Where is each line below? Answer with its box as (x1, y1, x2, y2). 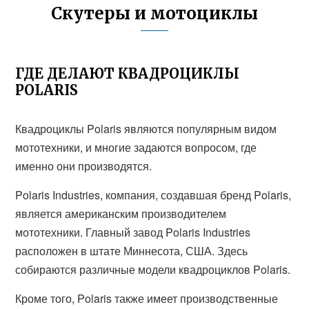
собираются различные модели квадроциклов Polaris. (15, 261, 291, 277)
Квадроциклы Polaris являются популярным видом (15, 121, 277, 137)
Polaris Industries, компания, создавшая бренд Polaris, (15, 187, 292, 203)
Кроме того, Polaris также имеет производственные (15, 290, 279, 306)
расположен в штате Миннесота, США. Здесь (15, 243, 248, 259)
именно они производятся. (15, 158, 152, 174)
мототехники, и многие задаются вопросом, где (15, 139, 257, 155)
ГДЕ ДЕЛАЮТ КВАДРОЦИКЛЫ (15, 65, 240, 82)
